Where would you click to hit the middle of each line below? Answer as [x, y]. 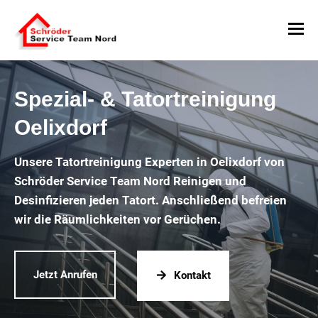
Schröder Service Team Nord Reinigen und [130, 181]
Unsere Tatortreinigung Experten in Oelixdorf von [149, 162]
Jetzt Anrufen [65, 274]
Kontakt [192, 275]
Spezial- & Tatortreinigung [145, 99]
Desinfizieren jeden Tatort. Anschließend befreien [150, 200]
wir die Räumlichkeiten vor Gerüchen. [117, 219]
